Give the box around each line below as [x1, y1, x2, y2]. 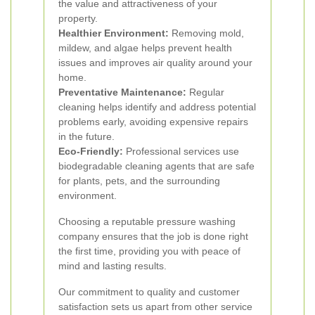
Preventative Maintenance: [58, 86, 186, 98]
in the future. [58, 131, 115, 142]
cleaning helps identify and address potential [58, 101, 256, 112]
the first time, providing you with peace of [58, 245, 240, 257]
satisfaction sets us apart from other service [58, 301, 252, 312]
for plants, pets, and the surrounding [58, 175, 220, 186]
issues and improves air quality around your [58, 57, 252, 68]
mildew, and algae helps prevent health [58, 42, 232, 53]
